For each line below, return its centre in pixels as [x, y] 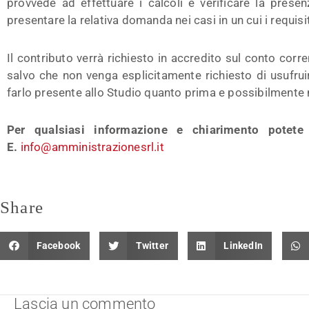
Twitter [152, 245]
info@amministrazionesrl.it [92, 147]
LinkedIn [243, 245]
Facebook [58, 245]
